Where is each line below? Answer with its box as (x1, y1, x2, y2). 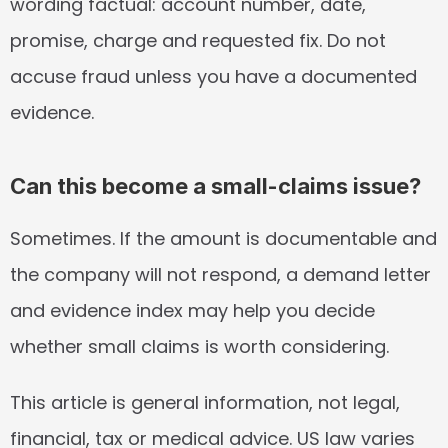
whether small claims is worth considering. (10, 334, 389, 359)
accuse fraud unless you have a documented (10, 64, 417, 89)
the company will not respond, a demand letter (10, 262, 431, 287)
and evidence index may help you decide (10, 298, 375, 323)
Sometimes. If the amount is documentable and (10, 226, 437, 251)
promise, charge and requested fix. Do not (10, 28, 386, 53)
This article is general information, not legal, (10, 390, 400, 415)
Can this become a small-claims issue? (10, 173, 421, 199)
